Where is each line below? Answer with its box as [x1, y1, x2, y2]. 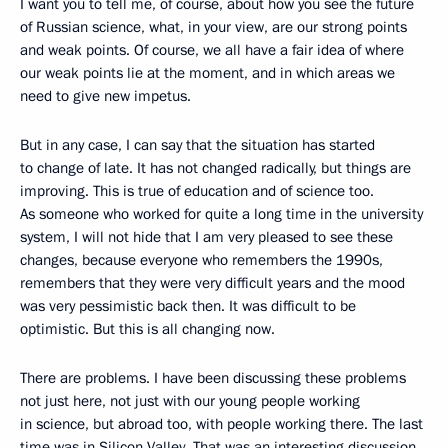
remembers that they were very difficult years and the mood [20, 273, 405, 294]
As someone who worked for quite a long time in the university [20, 204, 423, 225]
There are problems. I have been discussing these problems [20, 368, 406, 389]
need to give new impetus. [20, 86, 191, 107]
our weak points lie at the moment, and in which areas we [20, 63, 395, 84]
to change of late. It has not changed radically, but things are [20, 158, 411, 179]
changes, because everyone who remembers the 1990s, [20, 250, 383, 271]
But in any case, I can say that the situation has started [20, 135, 375, 156]
